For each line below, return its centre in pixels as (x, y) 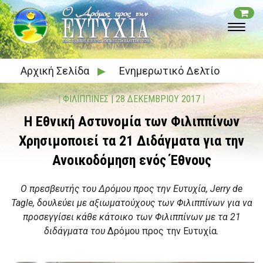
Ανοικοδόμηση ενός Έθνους (131, 160)
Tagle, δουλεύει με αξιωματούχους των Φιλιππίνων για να (131, 203)
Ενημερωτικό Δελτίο (169, 71)
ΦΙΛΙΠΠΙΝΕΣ (86, 99)
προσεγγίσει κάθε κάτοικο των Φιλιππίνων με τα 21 (131, 217)
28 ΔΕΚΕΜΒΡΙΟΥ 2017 (158, 99)
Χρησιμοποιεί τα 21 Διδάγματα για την (131, 141)
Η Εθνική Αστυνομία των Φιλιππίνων (131, 122)
